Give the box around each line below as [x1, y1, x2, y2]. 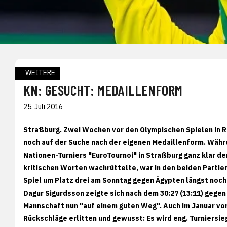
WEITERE [25, 68, 55, 78]
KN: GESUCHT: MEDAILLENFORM [23, 81, 182, 99]
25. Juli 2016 [23, 102, 63, 111]
